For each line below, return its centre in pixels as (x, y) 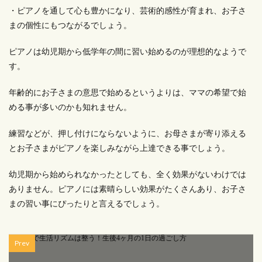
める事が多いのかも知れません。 (70, 107)
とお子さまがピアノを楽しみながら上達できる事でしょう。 (119, 148)
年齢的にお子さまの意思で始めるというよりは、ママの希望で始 (127, 92)
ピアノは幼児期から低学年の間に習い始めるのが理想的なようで (127, 51)
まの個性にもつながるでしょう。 (70, 25)
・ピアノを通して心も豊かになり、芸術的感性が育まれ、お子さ (127, 10)
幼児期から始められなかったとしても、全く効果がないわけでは (127, 174)
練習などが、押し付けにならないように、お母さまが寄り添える (127, 133)
